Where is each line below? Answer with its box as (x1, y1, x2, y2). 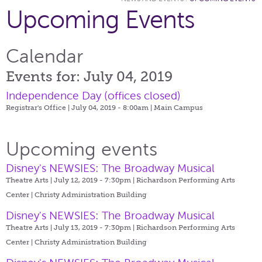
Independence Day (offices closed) (6, 89, 181, 102)
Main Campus (154, 103, 203, 112)
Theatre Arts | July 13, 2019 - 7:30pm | (6, 223, 136, 232)
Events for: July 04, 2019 (6, 68, 173, 84)
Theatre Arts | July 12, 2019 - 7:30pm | (6, 175, 136, 184)
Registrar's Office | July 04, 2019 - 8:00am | (6, 103, 154, 112)
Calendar (6, 46, 83, 67)
